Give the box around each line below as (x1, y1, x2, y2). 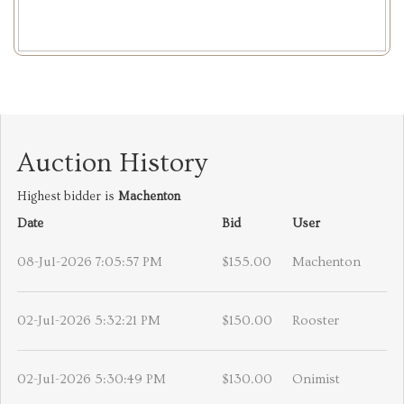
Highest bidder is (17, 189, 118, 205)
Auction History (17, 148, 207, 179)
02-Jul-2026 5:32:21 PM (17, 313, 161, 329)
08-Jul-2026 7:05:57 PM (17, 254, 162, 271)
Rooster (292, 313, 339, 329)
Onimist (292, 372, 340, 388)
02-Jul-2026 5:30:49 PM (17, 372, 166, 388)
